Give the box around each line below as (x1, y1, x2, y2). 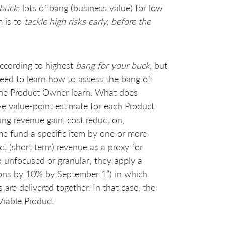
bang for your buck (76, 59, 150, 71)
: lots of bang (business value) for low (18, 2, 163, 13)
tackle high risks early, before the (24, 15, 151, 27)
